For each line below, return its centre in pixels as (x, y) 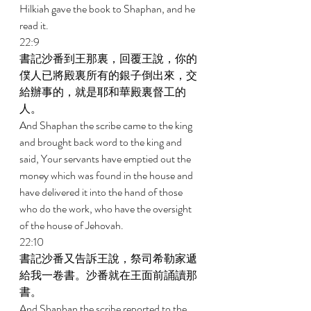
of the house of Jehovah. (73, 225)
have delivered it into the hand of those (102, 192)
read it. (35, 25)
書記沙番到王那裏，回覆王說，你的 (108, 59)
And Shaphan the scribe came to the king (107, 125)
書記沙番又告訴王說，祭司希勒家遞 (108, 259)
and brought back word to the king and (102, 142)
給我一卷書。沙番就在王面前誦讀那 (108, 275)
